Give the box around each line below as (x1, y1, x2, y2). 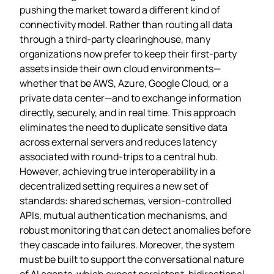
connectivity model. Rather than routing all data (20, 17, 232, 31)
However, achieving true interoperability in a (20, 164, 215, 178)
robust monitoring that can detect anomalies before (20, 223, 251, 237)
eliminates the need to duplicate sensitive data (20, 120, 228, 134)
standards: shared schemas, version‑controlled (20, 193, 231, 207)
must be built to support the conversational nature (20, 252, 244, 266)
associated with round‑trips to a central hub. (20, 149, 218, 163)
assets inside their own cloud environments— (20, 61, 221, 75)
